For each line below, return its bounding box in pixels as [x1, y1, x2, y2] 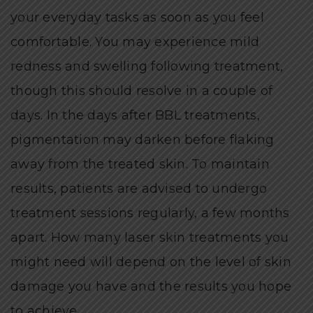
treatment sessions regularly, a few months [10, 205, 290, 221]
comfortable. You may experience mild [10, 34, 259, 50]
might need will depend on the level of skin [10, 254, 291, 270]
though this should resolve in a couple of [10, 82, 273, 99]
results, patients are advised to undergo [10, 180, 267, 196]
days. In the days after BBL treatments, [10, 107, 260, 123]
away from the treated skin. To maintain [10, 156, 270, 172]
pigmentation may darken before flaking [10, 131, 275, 147]
